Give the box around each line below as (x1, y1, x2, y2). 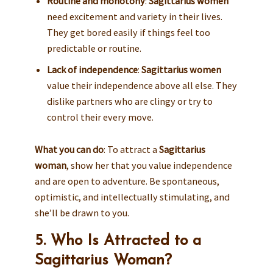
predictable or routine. (46, 41, 141, 54)
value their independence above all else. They (46, 79, 237, 91)
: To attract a (103, 143, 159, 155)
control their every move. (46, 110, 154, 123)
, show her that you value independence (66, 158, 232, 171)
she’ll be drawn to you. (34, 206, 129, 219)
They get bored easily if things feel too (46, 26, 210, 38)
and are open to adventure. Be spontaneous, (34, 174, 219, 187)
